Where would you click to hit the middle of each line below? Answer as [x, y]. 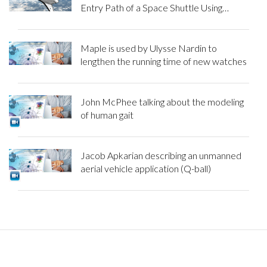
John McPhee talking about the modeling [162, 101]
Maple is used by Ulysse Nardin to [148, 48]
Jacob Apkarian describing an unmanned [161, 155]
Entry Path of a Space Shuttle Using [151, 7]
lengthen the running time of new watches [163, 61]
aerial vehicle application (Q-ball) [145, 168]
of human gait [107, 114]
